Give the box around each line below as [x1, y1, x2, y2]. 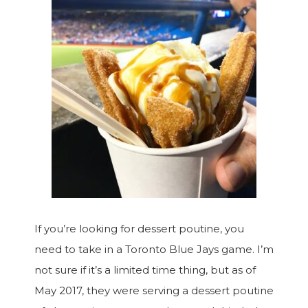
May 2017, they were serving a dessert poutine [34, 284, 274, 297]
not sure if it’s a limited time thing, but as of [34, 263, 256, 276]
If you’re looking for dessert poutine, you [34, 222, 244, 235]
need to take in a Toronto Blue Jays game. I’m [34, 243, 274, 256]
